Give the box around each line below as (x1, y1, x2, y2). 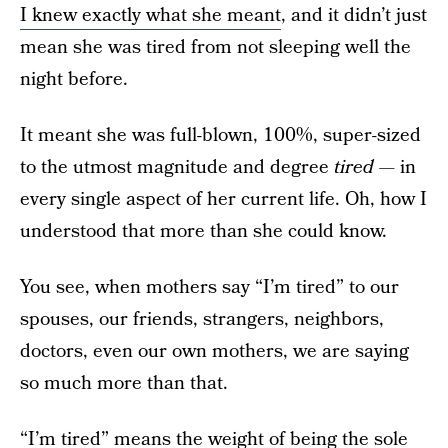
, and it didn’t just (281, 2, 427, 29)
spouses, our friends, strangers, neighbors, (20, 306, 384, 333)
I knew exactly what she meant (20, 2, 281, 29)
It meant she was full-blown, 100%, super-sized (20, 122, 421, 149)
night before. (20, 66, 128, 93)
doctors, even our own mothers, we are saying (20, 338, 409, 365)
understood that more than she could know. (20, 218, 387, 245)
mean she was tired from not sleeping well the (20, 34, 411, 61)
